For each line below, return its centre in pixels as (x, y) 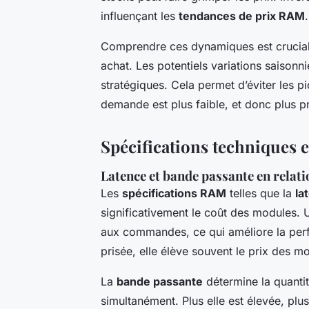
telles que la (261, 193)
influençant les (140, 16)
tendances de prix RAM (242, 16)
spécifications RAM (174, 193)
